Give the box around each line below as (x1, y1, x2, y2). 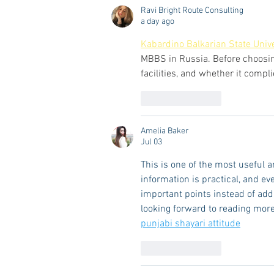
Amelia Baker (141, 126, 189, 137)
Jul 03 (141, 137, 162, 148)
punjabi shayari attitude (141, 218, 240, 231)
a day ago (141, 17, 174, 28)
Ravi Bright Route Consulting (141, 6, 243, 17)
